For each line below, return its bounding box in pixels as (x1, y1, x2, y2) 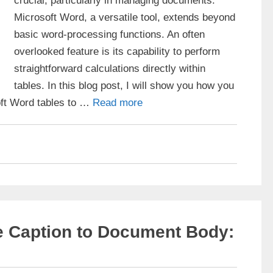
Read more (93, 96, 143, 108)
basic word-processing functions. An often (14, 28, 205, 40)
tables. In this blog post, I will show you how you (14, 79, 234, 91)
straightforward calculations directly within (14, 62, 205, 74)
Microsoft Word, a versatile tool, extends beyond (14, 11, 235, 23)
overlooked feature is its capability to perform (14, 45, 220, 57)
